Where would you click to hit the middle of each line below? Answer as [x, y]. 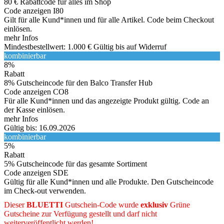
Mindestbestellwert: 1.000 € [48, 46]
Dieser [15, 204]
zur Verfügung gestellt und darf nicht [98, 213]
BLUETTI [45, 204]
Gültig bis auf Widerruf [130, 46]
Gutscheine [22, 213]
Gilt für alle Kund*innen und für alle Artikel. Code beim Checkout [109, 19]
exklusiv [155, 204]
